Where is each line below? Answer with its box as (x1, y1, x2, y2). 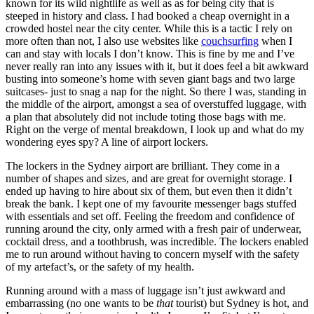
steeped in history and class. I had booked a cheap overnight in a (6, 9, 289, 22)
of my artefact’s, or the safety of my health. (6, 260, 194, 273)
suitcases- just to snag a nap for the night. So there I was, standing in (6, 85, 306, 97)
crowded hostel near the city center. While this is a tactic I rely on (6, 22, 292, 34)
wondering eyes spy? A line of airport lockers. (6, 135, 208, 148)
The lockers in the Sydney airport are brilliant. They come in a (6, 159, 280, 172)
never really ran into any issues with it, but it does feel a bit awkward (6, 60, 308, 72)
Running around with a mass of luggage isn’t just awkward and (6, 284, 285, 296)
